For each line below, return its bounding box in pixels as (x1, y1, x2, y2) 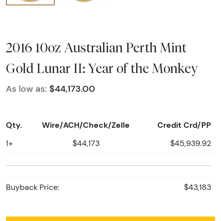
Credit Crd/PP (157, 119, 211, 130)
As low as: (6, 83, 47, 94)
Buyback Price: (6, 182, 59, 192)
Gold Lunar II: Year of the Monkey (6, 60, 198, 76)
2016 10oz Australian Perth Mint (6, 39, 186, 55)
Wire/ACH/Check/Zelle (42, 119, 130, 130)
